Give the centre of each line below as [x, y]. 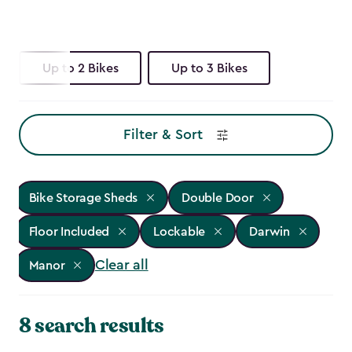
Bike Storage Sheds [83, 198]
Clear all [121, 265]
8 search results [91, 326]
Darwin [269, 231]
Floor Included [69, 231]
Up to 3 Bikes [209, 68]
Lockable [180, 231]
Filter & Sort [163, 135]
